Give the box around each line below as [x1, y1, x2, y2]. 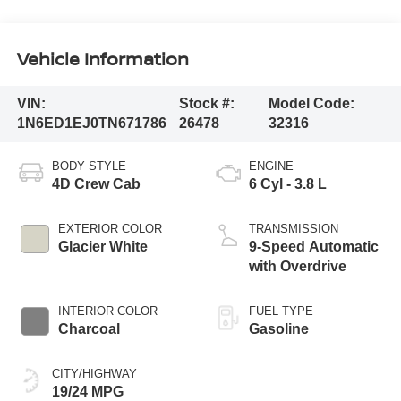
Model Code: [268, 96, 354, 112]
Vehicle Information [16, 47, 189, 72]
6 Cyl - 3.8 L [249, 176, 327, 192]
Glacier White [57, 239, 148, 255]
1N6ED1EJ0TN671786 [16, 115, 166, 132]
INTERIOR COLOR [57, 304, 158, 319]
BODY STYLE [51, 159, 126, 174]
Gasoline [249, 321, 309, 337]
